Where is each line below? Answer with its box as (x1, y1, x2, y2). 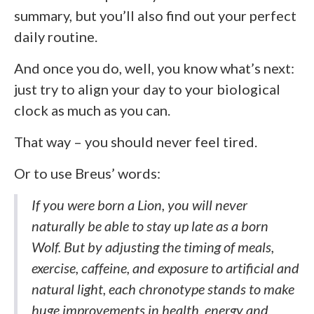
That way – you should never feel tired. (14, 133, 257, 150)
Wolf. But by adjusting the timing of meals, (32, 238, 274, 255)
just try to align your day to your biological (14, 81, 280, 97)
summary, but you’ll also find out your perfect (14, 7, 296, 24)
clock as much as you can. (14, 102, 170, 118)
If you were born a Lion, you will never (32, 196, 247, 213)
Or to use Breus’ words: (14, 165, 161, 182)
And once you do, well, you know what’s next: (14, 60, 294, 76)
